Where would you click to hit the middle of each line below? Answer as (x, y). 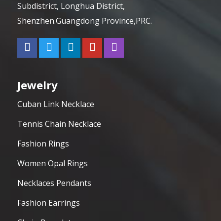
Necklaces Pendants (54, 183)
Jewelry (37, 85)
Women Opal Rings (53, 163)
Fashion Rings (43, 143)
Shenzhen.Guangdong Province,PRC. (85, 20)
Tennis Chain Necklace (59, 124)
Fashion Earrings (49, 203)
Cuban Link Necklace (56, 104)
